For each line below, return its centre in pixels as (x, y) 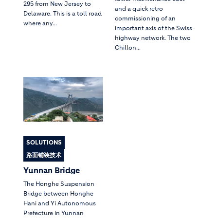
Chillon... (128, 47)
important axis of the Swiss (154, 28)
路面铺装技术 (44, 155)
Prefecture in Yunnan (54, 213)
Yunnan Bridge (52, 171)
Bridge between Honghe (58, 194)
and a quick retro (139, 8)
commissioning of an (145, 18)
